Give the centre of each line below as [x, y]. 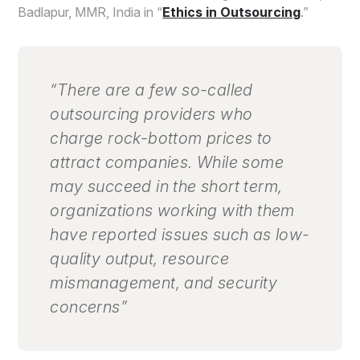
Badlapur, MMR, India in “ [90, 12]
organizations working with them [172, 211]
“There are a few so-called [151, 90]
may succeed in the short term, [166, 187]
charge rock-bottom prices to [161, 139]
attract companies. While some [167, 163]
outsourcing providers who [151, 115]
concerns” [89, 307]
